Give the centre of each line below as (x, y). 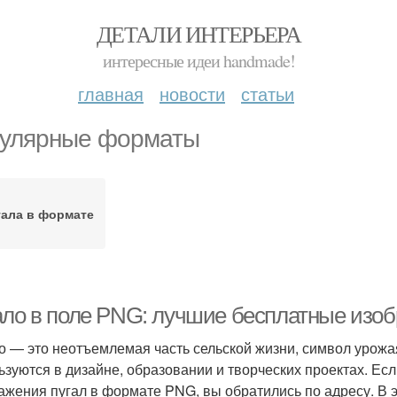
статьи (268, 93)
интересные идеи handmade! (198, 61)
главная (111, 93)
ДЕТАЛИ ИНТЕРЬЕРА (198, 34)
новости (192, 93)
